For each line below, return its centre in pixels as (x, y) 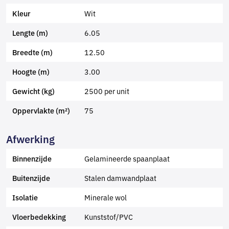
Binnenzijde (32, 158)
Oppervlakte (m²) (41, 110)
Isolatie (25, 197)
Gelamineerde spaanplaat (127, 158)
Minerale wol (106, 197)
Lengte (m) (30, 33)
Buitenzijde (31, 178)
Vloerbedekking (39, 217)
